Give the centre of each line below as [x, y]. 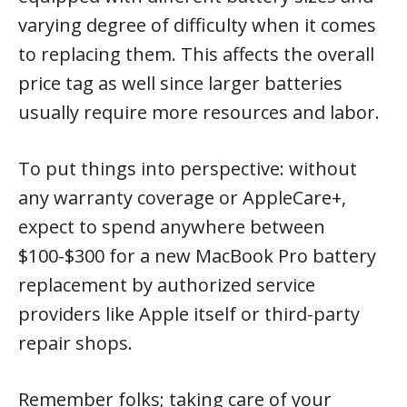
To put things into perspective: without [188, 168]
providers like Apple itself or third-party [189, 313]
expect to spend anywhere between [172, 226]
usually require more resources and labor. [199, 112]
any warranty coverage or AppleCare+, [182, 197]
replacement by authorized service [167, 284]
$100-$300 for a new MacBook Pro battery [197, 255]
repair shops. [75, 342]
